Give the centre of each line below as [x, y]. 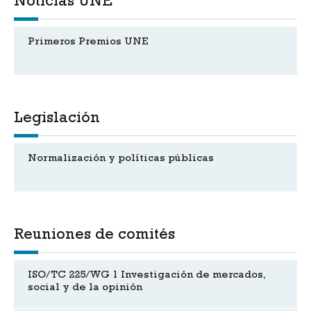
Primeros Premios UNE [88, 42]
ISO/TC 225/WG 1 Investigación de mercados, [146, 276]
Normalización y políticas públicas [121, 159]
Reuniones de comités [94, 236]
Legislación [57, 119]
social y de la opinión [85, 288]
